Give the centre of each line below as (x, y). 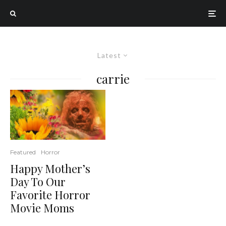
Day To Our (38, 182)
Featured (23, 152)
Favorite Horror (50, 195)
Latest (109, 55)
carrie (113, 79)
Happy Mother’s (50, 169)
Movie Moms (42, 208)
